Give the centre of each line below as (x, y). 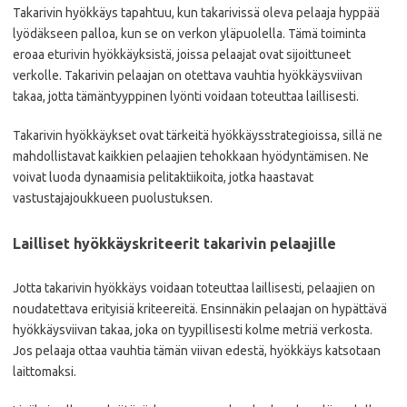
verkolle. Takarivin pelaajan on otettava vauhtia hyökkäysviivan (188, 75)
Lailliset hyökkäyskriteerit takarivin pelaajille (174, 243)
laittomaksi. (45, 371)
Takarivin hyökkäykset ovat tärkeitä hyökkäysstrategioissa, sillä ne (198, 135)
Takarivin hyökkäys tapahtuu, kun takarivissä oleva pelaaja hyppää (196, 12)
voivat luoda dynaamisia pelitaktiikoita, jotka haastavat (163, 177)
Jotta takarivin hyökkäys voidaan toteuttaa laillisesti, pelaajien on (194, 288)
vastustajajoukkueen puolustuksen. (113, 198)
